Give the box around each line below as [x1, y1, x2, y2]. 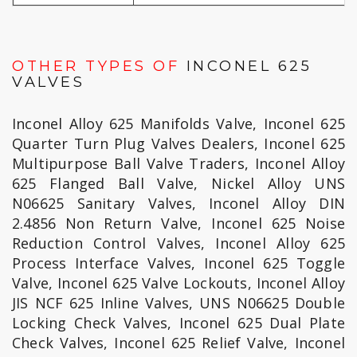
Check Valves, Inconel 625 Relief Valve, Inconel [12, 333, 345, 352]
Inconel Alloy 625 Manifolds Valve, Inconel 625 [12, 114, 345, 133]
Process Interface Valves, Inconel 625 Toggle [12, 253, 345, 273]
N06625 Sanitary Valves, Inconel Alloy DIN [12, 194, 345, 213]
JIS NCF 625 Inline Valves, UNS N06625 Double [12, 293, 345, 312]
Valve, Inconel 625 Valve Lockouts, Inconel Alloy [12, 273, 345, 292]
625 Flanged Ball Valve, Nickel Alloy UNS [12, 174, 345, 193]
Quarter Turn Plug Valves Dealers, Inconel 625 [12, 134, 345, 153]
